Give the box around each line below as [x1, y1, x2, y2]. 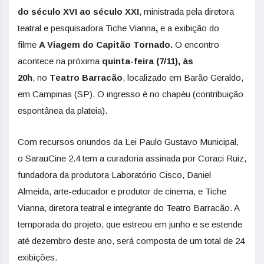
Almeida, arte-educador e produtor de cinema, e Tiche [18, 186, 226, 196]
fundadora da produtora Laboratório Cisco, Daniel [18, 170, 211, 180]
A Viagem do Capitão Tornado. [39, 39, 173, 49]
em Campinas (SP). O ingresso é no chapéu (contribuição [18, 89, 243, 99]
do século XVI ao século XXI [18, 6, 139, 16]
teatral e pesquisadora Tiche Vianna [18, 23, 156, 33]
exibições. [18, 252, 57, 262]
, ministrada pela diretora [139, 6, 234, 16]
